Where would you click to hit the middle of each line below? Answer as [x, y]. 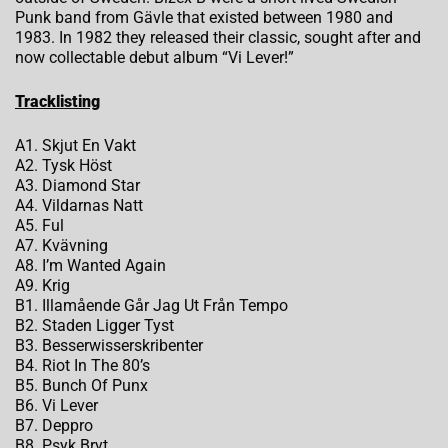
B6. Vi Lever [56, 406]
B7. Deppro [54, 426]
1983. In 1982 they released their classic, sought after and [218, 38]
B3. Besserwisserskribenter [109, 346]
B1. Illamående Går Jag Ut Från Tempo [151, 306]
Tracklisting [57, 102]
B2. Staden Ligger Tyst [94, 326]
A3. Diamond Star [77, 186]
